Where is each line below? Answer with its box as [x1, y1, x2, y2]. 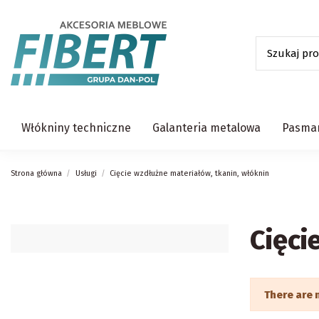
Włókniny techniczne [21, 121, 131, 135]
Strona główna [11, 169, 62, 178]
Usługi [75, 169, 97, 178]
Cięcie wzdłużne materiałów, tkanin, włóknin [110, 169, 270, 178]
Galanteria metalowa [152, 121, 261, 135]
